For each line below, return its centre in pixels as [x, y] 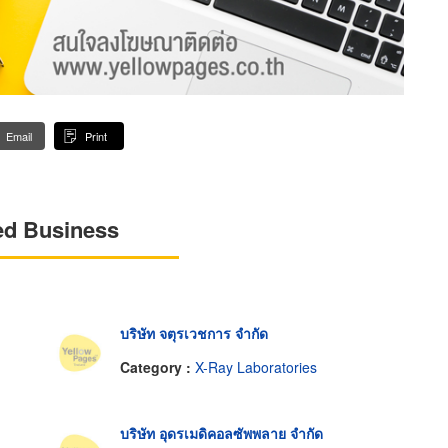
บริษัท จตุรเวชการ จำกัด [193, 333]
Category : [157, 366]
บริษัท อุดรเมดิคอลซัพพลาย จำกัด [221, 433]
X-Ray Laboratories [255, 366]
